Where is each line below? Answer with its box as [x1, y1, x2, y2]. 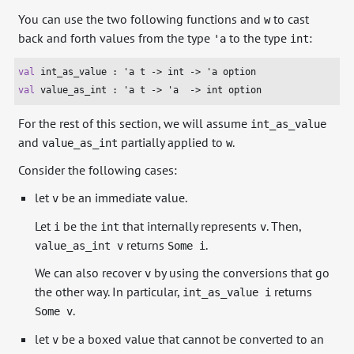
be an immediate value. [58, 189, 187, 205]
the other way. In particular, [34, 284, 183, 300]
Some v [34, 305, 73, 318]
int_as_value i [182, 286, 271, 299]
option [223, 85, 262, 96]
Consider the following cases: [18, 162, 178, 179]
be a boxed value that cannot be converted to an [58, 330, 324, 347]
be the [59, 217, 100, 234]
